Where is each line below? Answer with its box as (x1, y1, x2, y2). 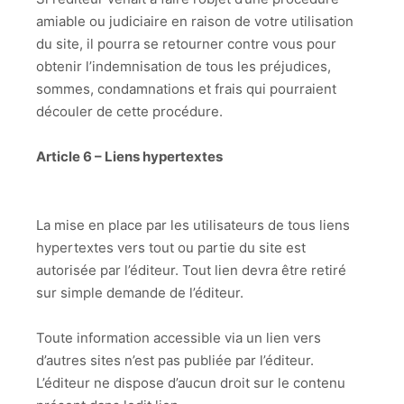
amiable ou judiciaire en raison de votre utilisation (36, 12, 353, 30)
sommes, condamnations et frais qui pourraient (36, 79, 336, 97)
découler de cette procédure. (36, 102, 223, 120)
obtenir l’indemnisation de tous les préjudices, (36, 57, 331, 75)
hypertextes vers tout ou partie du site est (36, 238, 306, 256)
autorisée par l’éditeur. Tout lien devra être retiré (36, 261, 346, 279)
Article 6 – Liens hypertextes (36, 148, 223, 166)
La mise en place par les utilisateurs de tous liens (36, 216, 350, 234)
